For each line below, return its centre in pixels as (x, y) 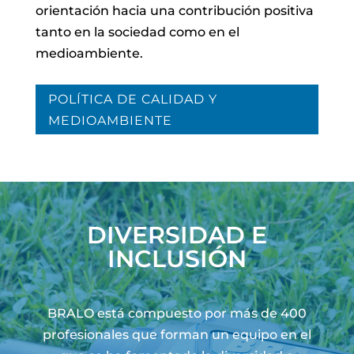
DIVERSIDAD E (177, 235)
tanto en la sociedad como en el (137, 32)
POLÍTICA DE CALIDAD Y (132, 99)
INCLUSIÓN (177, 258)
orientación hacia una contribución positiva (174, 10)
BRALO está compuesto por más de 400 (177, 313)
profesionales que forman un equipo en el (177, 334)
